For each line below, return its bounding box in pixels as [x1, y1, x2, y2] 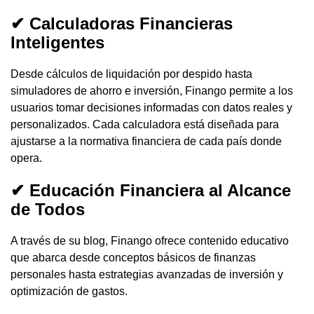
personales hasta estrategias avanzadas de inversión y [11, 268, 283, 280]
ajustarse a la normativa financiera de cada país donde [11, 135, 282, 147]
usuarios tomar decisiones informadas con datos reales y [11, 101, 292, 114]
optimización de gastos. [11, 285, 128, 297]
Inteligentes [11, 32, 104, 52]
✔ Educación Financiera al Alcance [11, 180, 291, 200]
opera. [11, 151, 42, 164]
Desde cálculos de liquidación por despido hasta [11, 67, 252, 80]
